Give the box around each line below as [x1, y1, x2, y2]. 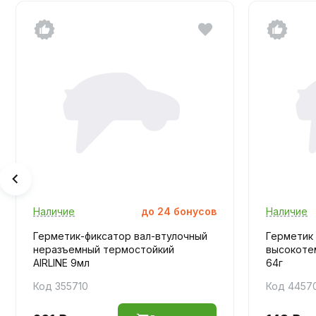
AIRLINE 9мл [33, 256, 90, 269]
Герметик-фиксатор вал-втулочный [33, 229, 207, 242]
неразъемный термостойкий [33, 243, 174, 255]
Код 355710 [33, 279, 88, 292]
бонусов [174, 205, 217, 217]
